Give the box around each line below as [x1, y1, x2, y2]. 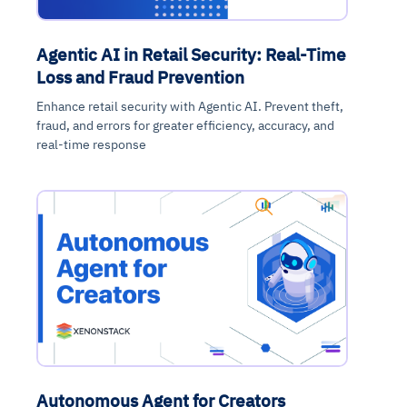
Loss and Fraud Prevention [36, 65, 244, 88]
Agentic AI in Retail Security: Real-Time [36, 42, 346, 65]
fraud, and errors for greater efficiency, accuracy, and [36, 116, 334, 134]
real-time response [36, 135, 146, 153]
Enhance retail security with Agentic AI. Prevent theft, [36, 97, 343, 114]
